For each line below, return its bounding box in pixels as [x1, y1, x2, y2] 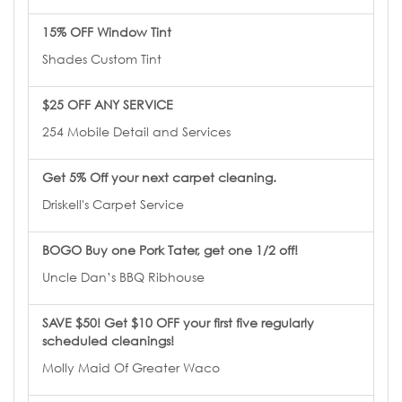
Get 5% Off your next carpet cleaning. [42, 169, 276, 185]
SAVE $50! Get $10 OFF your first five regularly [42, 314, 314, 330]
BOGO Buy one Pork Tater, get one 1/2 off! [42, 241, 298, 258]
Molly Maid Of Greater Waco [42, 359, 220, 375]
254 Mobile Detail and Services [42, 123, 231, 139]
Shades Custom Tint [42, 50, 162, 66]
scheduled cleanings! [42, 332, 174, 348]
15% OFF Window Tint [42, 23, 171, 39]
